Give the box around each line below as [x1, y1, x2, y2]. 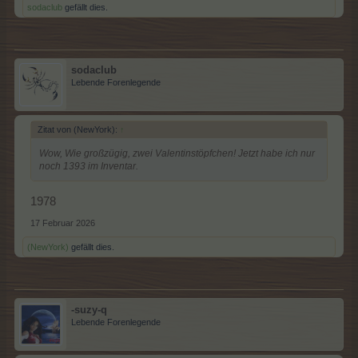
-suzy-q [71, 303, 107, 316]
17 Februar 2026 [30, 217, 95, 228]
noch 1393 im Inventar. [39, 161, 138, 172]
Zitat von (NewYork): [38, 125, 120, 134]
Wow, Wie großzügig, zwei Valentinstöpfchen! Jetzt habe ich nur [39, 148, 315, 159]
